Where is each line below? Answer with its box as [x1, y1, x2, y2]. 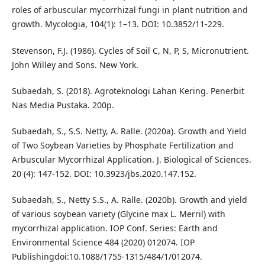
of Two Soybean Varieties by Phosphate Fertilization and [11, 139, 234, 151]
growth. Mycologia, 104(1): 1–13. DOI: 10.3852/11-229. [11, 18, 224, 30]
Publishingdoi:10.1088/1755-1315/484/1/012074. [11, 250, 202, 262]
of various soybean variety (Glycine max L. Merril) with [11, 208, 225, 219]
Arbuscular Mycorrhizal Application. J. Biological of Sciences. [11, 153, 251, 165]
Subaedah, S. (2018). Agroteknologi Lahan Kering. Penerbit [11, 85, 244, 96]
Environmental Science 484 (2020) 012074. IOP [11, 236, 195, 248]
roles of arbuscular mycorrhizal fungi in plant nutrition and [11, 4, 248, 16]
